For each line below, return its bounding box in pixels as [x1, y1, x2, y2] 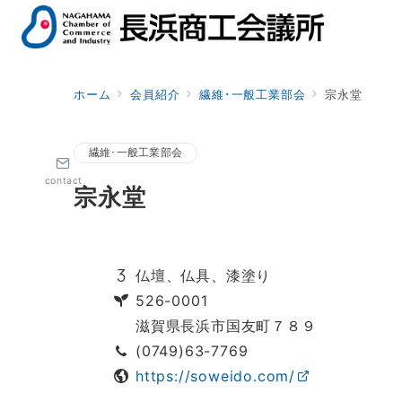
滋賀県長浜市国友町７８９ [135, 317, 317, 335]
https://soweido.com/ [135, 367, 295, 385]
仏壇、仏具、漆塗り [135, 267, 272, 284]
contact [45, 174, 83, 187]
